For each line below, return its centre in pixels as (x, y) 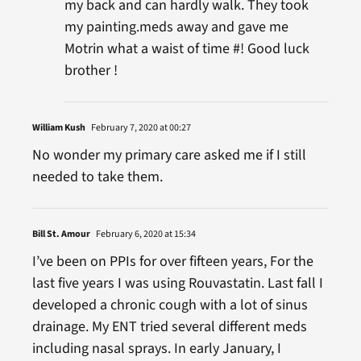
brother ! (91, 70)
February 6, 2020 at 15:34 (145, 234)
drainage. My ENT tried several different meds (169, 326)
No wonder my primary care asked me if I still (169, 155)
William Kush (58, 127)
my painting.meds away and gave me (176, 27)
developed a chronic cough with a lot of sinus (170, 305)
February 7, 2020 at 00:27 (140, 127)
